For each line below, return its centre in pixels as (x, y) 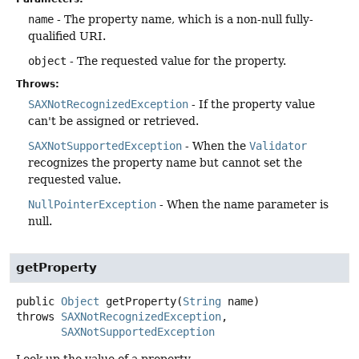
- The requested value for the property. (176, 61)
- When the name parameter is (242, 205)
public (35, 302)
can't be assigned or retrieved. (113, 121)
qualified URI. (67, 36)
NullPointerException (92, 205)
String (202, 302)
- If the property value (252, 105)
